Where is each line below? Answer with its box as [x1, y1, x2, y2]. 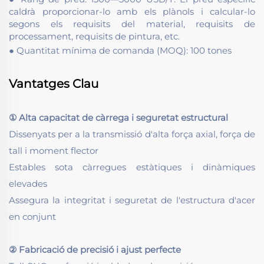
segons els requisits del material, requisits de [9, 18, 255, 30]
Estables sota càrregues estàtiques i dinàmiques [9, 161, 255, 173]
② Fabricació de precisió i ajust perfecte [9, 244, 181, 256]
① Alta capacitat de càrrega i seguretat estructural [9, 112, 228, 124]
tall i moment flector [9, 145, 98, 157]
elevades [9, 178, 47, 190]
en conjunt [9, 211, 56, 223]
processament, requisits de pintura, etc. [9, 31, 180, 42]
